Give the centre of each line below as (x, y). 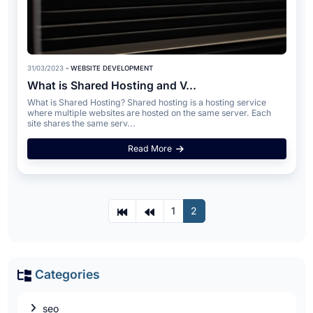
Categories (66, 274)
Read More (150, 148)
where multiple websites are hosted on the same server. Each (149, 112)
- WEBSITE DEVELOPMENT (108, 68)
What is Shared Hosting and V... (111, 85)
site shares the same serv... (81, 123)
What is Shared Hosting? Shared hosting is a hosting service (146, 102)
